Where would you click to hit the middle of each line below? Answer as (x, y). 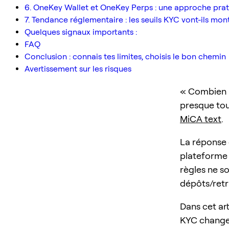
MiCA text (201, 119)
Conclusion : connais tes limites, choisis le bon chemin (125, 56)
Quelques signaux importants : (81, 32)
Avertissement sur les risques (78, 68)
